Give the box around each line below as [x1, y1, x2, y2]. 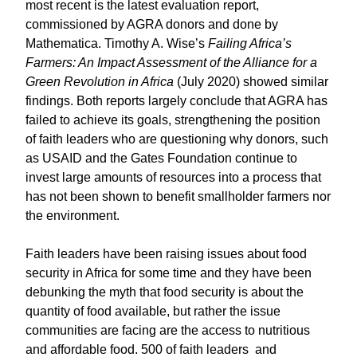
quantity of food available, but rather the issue [25, 304, 280, 318]
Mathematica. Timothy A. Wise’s [25, 37, 208, 50]
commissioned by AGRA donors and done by [25, 18, 278, 31]
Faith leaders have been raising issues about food [25, 247, 307, 261]
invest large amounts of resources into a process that [25, 171, 321, 184]
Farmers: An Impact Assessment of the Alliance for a [25, 56, 317, 69]
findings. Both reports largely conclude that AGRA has [25, 94, 328, 108]
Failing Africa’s [208, 37, 292, 50]
